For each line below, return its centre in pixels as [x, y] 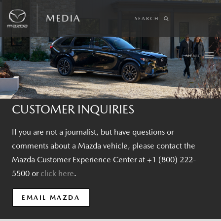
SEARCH [148, 18]
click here [57, 173]
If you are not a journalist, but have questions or [93, 132]
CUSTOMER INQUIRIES [73, 109]
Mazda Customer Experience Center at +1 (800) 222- [104, 160]
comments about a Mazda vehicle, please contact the [104, 146]
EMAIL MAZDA [51, 198]
